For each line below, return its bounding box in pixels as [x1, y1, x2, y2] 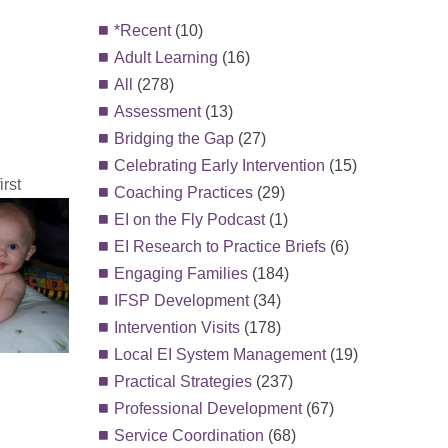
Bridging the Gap [113, 130, 234, 147]
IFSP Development [113, 292, 249, 309]
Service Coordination [113, 427, 264, 444]
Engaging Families [113, 265, 248, 282]
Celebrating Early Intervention [113, 157, 325, 174]
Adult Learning [113, 49, 218, 66]
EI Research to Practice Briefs [113, 238, 326, 255]
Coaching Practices [113, 184, 253, 201]
